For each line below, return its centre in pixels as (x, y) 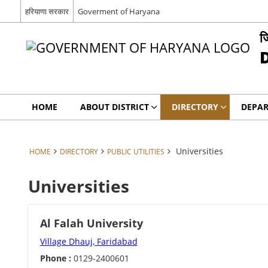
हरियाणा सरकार (47, 11)
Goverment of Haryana (118, 11)
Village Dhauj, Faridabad (89, 241)
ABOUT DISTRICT (114, 107)
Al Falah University (91, 223)
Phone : (55, 258)
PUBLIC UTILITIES (135, 151)
